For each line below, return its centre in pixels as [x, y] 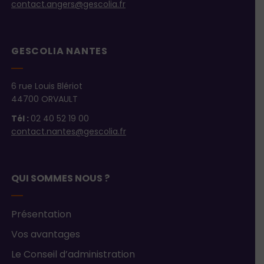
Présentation [41, 215]
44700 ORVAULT [44, 100]
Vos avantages [46, 235]
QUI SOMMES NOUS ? [60, 179]
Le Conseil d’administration [73, 255]
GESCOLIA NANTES [60, 52]
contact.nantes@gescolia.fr [69, 132]
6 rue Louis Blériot [47, 87]
